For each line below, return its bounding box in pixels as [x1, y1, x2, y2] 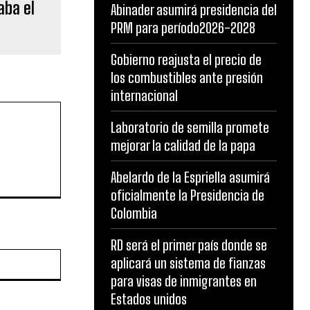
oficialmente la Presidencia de [111, 187, 264, 204]
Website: [60, 250, 99, 262]
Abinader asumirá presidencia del [111, 1, 277, 19]
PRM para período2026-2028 [111, 19, 255, 37]
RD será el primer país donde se [111, 237, 267, 254]
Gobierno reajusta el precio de [111, 51, 262, 69]
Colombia [111, 205, 157, 222]
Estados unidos [111, 291, 187, 308]
